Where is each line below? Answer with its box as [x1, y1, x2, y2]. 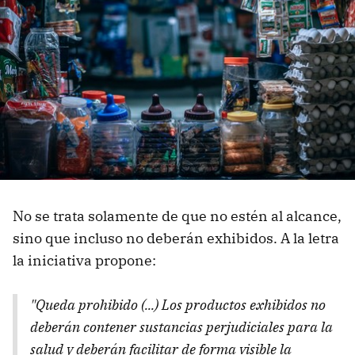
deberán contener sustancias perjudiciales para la [30, 318, 333, 337]
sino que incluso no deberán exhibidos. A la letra [13, 229, 339, 248]
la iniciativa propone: [13, 251, 156, 270]
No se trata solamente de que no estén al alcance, [13, 207, 342, 226]
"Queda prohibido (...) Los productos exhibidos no [30, 296, 326, 315]
